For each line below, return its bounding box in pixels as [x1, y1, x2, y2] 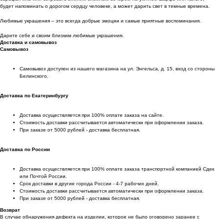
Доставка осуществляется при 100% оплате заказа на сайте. [20, 112, 164, 118]
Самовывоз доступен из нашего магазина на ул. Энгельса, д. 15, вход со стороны [20, 66, 215, 72]
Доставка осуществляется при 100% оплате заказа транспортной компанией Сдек [20, 166, 214, 172]
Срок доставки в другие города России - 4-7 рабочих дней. [20, 181, 159, 187]
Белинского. [20, 73, 48, 79]
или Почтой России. [20, 174, 67, 179]
